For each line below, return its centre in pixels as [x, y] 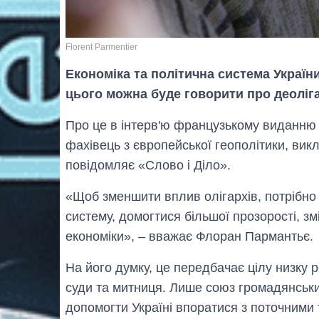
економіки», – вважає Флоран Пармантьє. [189, 236]
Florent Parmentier [101, 47]
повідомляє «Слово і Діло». [148, 165]
